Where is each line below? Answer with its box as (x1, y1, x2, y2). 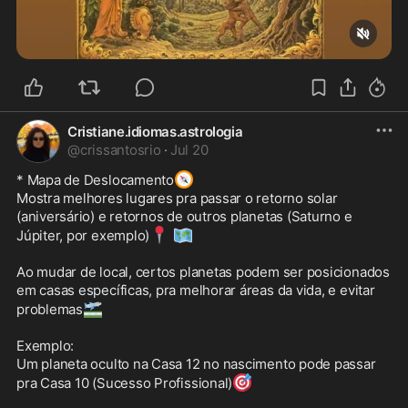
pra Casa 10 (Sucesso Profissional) (16, 374, 233, 393)
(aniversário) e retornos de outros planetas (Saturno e (16, 208, 352, 226)
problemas (16, 301, 83, 319)
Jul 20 (169, 141, 209, 159)
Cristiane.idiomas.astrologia (67, 123, 243, 141)
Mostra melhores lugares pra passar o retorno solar (16, 189, 338, 208)
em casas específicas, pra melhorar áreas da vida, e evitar (16, 281, 375, 300)
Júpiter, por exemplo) (16, 227, 150, 245)
